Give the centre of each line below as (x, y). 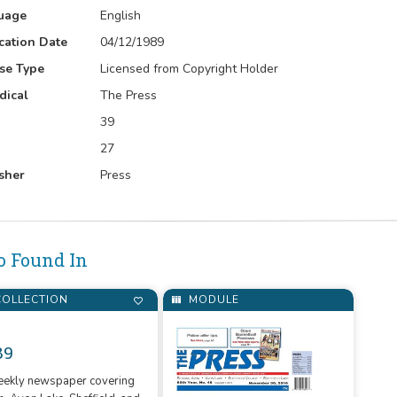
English (121, 16)
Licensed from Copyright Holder (190, 69)
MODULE (213, 299)
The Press (129, 95)
